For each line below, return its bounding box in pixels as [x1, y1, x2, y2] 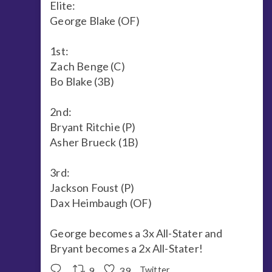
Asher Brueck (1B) [50, 135, 139, 149]
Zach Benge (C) [50, 59, 125, 73]
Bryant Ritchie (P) [50, 120, 136, 134]
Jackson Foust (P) [50, 180, 135, 194]
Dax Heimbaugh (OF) [50, 195, 152, 209]
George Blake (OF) [50, 13, 140, 27]
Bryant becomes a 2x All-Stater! [50, 241, 203, 255]
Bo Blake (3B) [50, 74, 115, 88]
